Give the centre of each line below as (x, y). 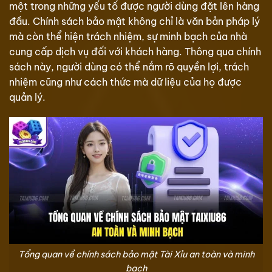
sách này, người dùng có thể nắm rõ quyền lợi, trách (129, 66)
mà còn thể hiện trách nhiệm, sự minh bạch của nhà (128, 36)
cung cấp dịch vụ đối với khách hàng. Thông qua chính (135, 51)
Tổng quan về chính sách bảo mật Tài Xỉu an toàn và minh (136, 255)
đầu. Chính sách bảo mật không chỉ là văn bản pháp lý (134, 21)
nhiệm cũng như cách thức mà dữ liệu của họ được (125, 82)
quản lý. (27, 97)
